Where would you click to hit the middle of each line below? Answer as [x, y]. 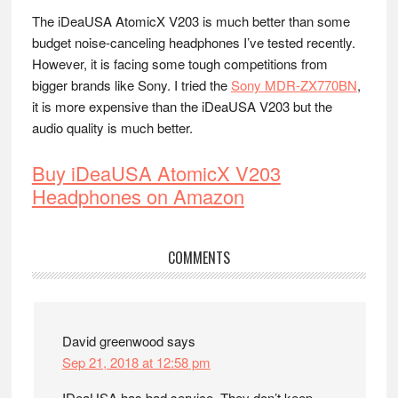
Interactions [96, 291]
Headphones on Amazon [138, 196]
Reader [69, 264]
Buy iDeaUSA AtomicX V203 [156, 173]
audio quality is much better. [112, 128]
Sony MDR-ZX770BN [294, 85]
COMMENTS [199, 258]
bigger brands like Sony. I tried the [131, 85]
